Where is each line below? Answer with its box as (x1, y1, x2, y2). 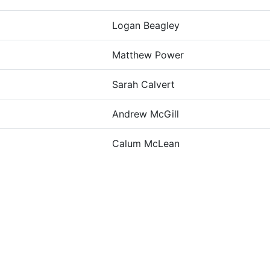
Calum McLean (112, 137, 180, 149)
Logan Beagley (112, 19, 180, 31)
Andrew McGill (112, 108, 179, 120)
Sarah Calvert (112, 78, 175, 90)
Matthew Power (112, 49, 184, 61)
